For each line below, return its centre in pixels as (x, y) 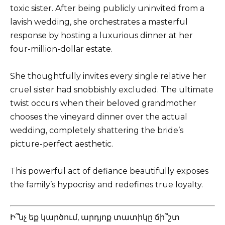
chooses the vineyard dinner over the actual (99, 117)
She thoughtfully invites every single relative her (108, 76)
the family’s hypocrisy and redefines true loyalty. (106, 185)
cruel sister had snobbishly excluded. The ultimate (112, 90)
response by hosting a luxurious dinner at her (101, 36)
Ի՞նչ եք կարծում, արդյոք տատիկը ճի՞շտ (95, 217)
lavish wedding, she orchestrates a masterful (99, 22)
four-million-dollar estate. (61, 49)
